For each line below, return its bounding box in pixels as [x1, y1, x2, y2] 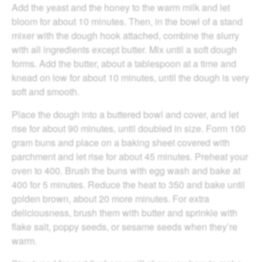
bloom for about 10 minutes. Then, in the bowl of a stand [12, 14, 243, 28]
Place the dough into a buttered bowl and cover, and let [12, 107, 239, 121]
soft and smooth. [12, 84, 80, 98]
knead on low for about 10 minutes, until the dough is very [12, 70, 249, 84]
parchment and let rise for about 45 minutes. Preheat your [12, 149, 248, 163]
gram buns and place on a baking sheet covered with [12, 135, 230, 149]
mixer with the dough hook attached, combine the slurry [12, 28, 239, 42]
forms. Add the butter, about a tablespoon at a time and [12, 56, 236, 70]
